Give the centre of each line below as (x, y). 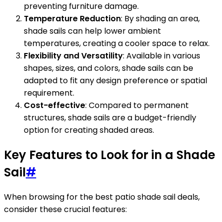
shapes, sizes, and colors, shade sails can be (109, 68)
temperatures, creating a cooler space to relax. (117, 44)
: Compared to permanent (137, 106)
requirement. (49, 93)
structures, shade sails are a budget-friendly (110, 118)
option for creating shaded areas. (89, 130)
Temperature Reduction (72, 19)
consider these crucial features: (65, 210)
